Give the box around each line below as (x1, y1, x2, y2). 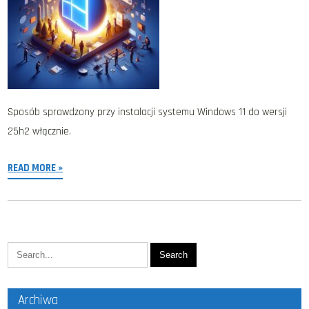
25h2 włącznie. (8, 125, 72, 138)
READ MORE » (8, 161, 63, 175)
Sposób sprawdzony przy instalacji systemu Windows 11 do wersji (8, 106, 288, 119)
